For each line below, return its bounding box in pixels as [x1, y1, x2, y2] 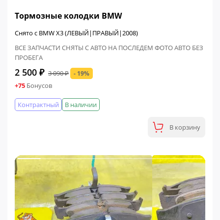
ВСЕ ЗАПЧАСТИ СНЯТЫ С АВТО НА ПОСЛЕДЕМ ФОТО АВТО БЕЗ [15, 43, 203, 52]
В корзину [169, 123, 200, 132]
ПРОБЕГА [15, 53, 43, 62]
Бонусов [25, 82, 52, 90]
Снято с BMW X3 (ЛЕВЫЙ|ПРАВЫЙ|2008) [15, 28, 138, 37]
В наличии [65, 100, 97, 109]
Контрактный [18, 100, 59, 109]
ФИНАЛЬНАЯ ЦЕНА [20, 2, 72, 9]
